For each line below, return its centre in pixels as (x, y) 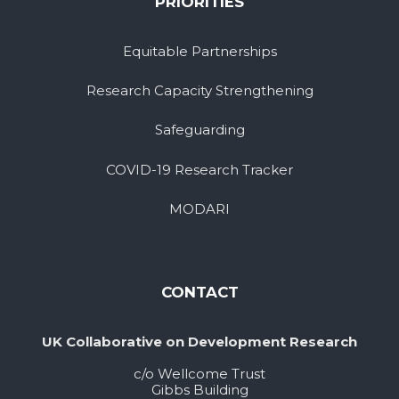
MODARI (199, 208)
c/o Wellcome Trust (199, 373)
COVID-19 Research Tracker (199, 169)
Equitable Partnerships (199, 51)
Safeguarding (199, 130)
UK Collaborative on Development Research (199, 341)
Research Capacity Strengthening (199, 91)
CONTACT (199, 293)
